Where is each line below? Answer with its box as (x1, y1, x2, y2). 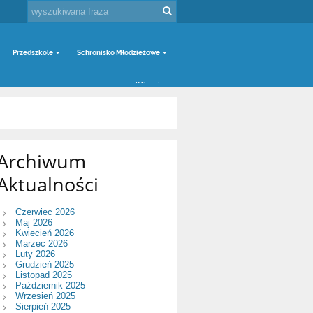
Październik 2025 (15, 279, 85, 291)
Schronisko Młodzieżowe (77, 49, 161, 57)
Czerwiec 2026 (15, 206, 75, 217)
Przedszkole (13, 49, 54, 57)
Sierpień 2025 (15, 300, 71, 312)
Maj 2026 (15, 217, 52, 228)
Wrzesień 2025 (15, 290, 75, 301)
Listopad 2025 (15, 269, 72, 280)
